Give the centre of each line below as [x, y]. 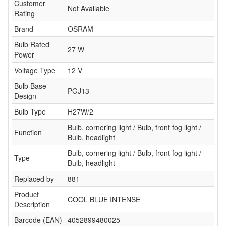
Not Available [89, 8]
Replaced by [34, 179]
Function [28, 132]
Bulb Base [30, 86]
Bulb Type [30, 111]
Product [26, 194]
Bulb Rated [32, 44]
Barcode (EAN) [38, 220]
